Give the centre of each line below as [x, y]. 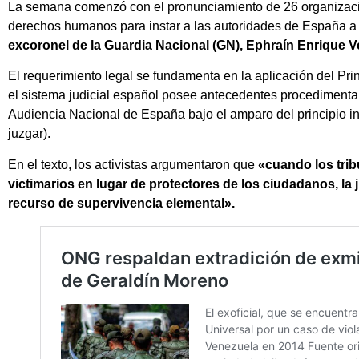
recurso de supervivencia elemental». [121, 203]
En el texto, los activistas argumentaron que [133, 164]
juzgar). [29, 134]
